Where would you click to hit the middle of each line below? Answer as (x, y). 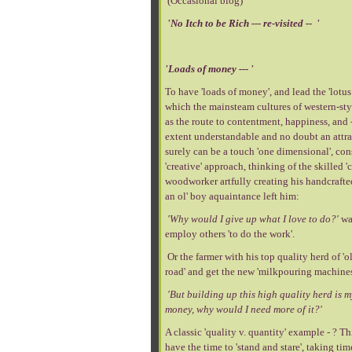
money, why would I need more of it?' (245, 309)
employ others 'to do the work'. (231, 234)
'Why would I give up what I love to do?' (253, 219)
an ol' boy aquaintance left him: (232, 196)
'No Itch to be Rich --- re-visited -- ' (242, 23)
